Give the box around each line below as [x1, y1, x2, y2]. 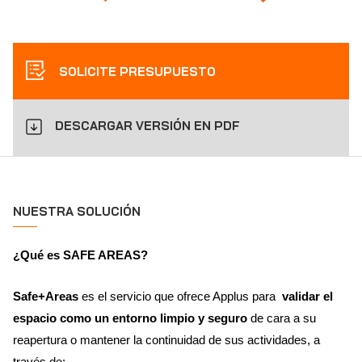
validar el [279, 288, 333, 303]
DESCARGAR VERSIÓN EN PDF [55, 117, 240, 133]
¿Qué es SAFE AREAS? [13, 247, 151, 262]
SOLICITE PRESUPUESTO [56, 63, 216, 79]
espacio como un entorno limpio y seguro [13, 310, 250, 325]
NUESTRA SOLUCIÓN [13, 203, 141, 219]
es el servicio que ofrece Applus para [82, 288, 279, 303]
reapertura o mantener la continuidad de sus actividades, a [13, 332, 320, 347]
